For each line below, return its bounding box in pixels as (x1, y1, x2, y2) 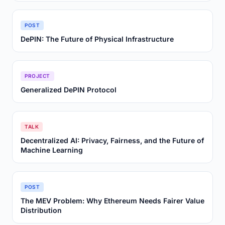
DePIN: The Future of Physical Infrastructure (21, 35, 174, 43)
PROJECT (25, 73, 50, 79)
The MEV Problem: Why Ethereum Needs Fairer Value (21, 196, 204, 205)
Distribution (21, 206, 62, 214)
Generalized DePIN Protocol (21, 85, 117, 94)
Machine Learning (21, 146, 83, 154)
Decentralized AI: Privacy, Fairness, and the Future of (21, 136, 204, 145)
